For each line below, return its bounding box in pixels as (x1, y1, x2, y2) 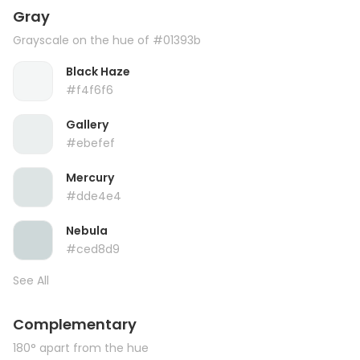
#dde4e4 (66, 188, 121, 204)
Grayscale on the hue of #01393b (13, 32, 201, 48)
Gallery (66, 117, 108, 133)
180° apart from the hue (13, 340, 149, 356)
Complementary (13, 314, 137, 334)
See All (13, 272, 49, 288)
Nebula (66, 223, 108, 239)
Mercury (66, 170, 114, 186)
